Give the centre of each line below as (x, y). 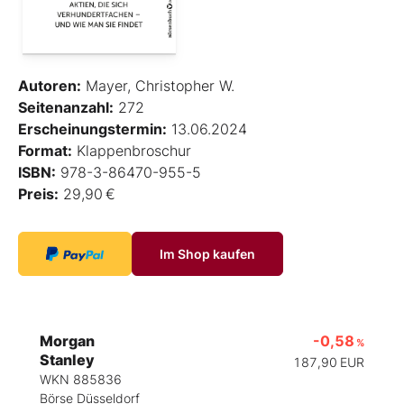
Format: (45, 151)
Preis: (38, 194)
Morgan (67, 341)
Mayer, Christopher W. (158, 86)
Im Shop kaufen (207, 254)
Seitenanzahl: (66, 108)
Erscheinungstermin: (92, 129)
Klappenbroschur (132, 151)
